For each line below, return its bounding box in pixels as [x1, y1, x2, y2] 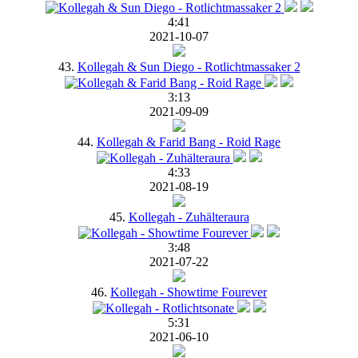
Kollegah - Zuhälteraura [128, 209, 249, 224]
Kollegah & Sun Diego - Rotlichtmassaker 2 [77, 59, 300, 74]
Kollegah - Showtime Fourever [110, 284, 267, 299]
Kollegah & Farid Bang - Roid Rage [97, 134, 280, 149]
